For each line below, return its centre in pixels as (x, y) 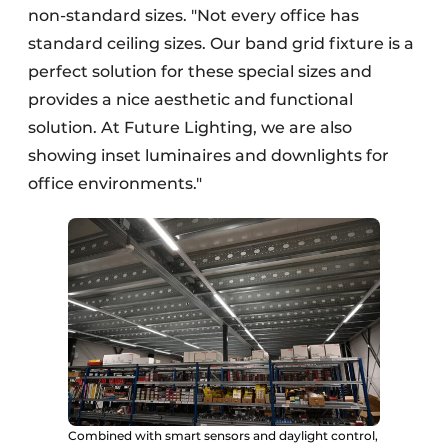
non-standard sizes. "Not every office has (193, 15)
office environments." (117, 183)
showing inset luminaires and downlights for (208, 155)
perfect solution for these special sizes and (200, 71)
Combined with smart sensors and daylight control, (223, 435)
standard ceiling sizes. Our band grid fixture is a (221, 43)
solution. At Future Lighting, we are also (190, 127)
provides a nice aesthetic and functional (190, 99)
